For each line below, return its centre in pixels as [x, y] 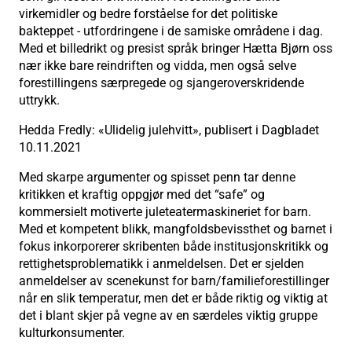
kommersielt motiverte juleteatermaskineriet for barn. [165, 211]
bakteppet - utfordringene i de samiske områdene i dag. [171, 31]
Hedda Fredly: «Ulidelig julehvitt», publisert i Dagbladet [169, 130]
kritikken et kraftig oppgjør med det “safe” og [142, 194]
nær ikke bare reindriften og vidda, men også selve [158, 65]
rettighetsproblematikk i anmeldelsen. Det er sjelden [161, 263]
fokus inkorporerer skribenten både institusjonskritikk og [174, 246]
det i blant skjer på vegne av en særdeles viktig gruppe [168, 315]
